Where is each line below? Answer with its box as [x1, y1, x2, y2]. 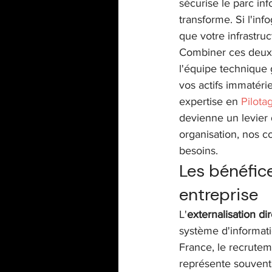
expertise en [179, 95, 241, 107]
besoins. [179, 144, 218, 157]
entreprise [179, 183, 258, 206]
